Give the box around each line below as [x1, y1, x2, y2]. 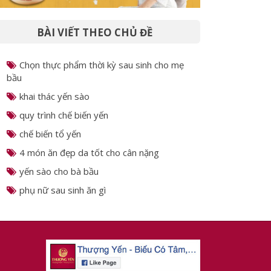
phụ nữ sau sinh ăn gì [19, 183, 106, 196]
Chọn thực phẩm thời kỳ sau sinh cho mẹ [19, 58, 184, 71]
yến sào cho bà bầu [19, 165, 99, 177]
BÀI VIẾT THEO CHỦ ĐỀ [36, 25, 152, 39]
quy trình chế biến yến [19, 108, 108, 121]
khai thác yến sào [19, 90, 90, 102]
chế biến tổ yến [19, 127, 81, 140]
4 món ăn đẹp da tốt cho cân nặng [19, 146, 159, 158]
